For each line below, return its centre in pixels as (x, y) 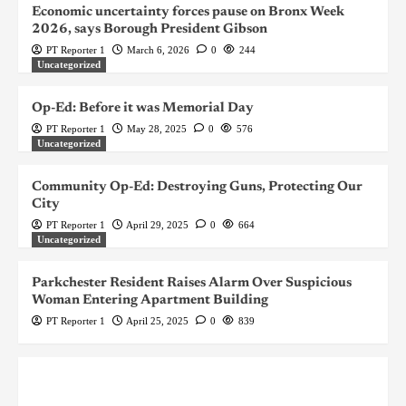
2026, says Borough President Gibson (150, 30)
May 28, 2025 (157, 129)
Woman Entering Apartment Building (150, 301)
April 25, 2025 (157, 321)
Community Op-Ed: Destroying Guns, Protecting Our (197, 188)
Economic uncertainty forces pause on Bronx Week (188, 13)
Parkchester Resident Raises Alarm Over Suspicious (192, 284)
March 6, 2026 (158, 50)
